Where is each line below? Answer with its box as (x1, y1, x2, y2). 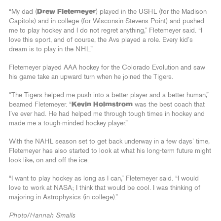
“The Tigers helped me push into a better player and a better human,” (9, 92, 209, 99)
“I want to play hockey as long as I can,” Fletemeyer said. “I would (9, 175, 199, 183)
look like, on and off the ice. (9, 157, 89, 164)
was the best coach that (133, 101, 205, 109)
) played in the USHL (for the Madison (96, 8, 207, 16)
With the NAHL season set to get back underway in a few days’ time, (9, 138, 210, 146)
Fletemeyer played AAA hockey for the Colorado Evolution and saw (9, 64, 205, 72)
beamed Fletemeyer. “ (9, 101, 72, 109)
